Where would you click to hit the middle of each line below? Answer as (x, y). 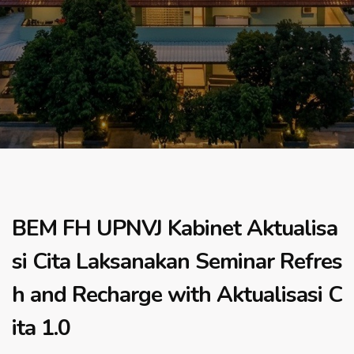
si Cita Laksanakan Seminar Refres (177, 262)
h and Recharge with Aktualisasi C (177, 295)
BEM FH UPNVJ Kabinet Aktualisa (175, 228)
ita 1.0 (41, 328)
